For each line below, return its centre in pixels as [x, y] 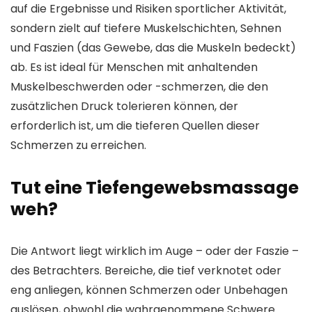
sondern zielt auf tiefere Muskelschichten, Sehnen [146, 29]
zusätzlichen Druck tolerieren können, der [124, 107]
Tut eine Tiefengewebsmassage [155, 188]
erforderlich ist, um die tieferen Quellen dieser [135, 126]
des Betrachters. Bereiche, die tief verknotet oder [146, 271]
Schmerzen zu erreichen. [78, 146]
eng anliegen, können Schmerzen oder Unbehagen [149, 290]
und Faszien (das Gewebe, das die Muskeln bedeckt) [153, 48]
